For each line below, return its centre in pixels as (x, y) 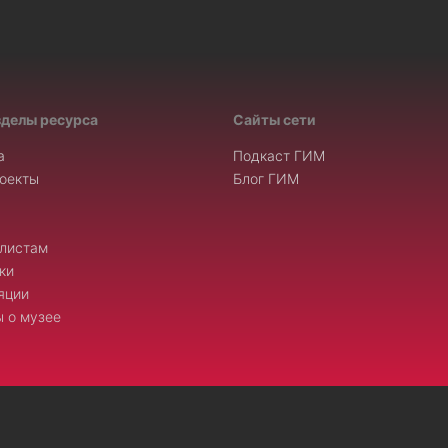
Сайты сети (274, 120)
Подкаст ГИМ (278, 156)
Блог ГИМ (265, 179)
